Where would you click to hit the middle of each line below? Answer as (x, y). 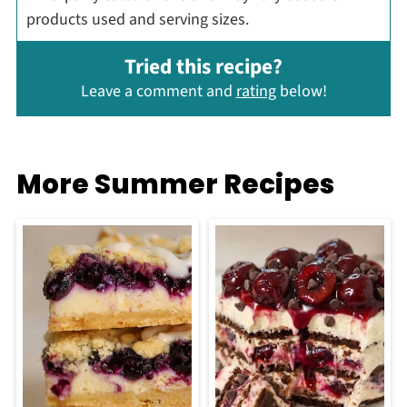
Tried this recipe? (203, 67)
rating (256, 92)
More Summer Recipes (175, 184)
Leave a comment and (158, 92)
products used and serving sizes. (137, 20)
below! (301, 92)
